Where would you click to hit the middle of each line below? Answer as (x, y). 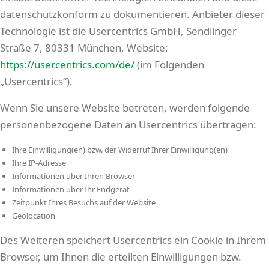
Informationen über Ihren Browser (74, 176)
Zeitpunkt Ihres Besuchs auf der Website (84, 202)
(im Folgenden (169, 65)
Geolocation (34, 216)
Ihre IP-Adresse (39, 163)
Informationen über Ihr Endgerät (71, 189)
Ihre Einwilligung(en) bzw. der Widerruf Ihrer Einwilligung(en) (120, 150)
